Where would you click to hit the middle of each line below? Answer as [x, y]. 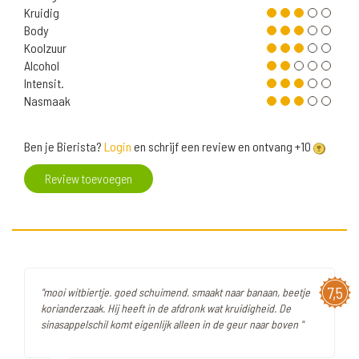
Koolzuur [45, 48]
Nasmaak [47, 101]
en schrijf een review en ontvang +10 [222, 147]
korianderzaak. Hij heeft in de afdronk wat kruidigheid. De [166, 309]
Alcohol [42, 66]
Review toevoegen [89, 179]
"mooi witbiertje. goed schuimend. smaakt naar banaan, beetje [175, 292]
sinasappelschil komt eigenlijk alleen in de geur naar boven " [172, 325]
